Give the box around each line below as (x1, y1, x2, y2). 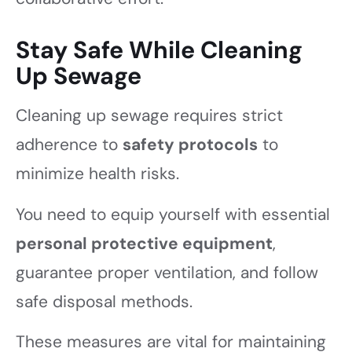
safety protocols (123, 134, 258, 156)
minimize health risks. (16, 163, 179, 185)
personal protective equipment (16, 232, 273, 255)
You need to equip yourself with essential (16, 203, 330, 225)
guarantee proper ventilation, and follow (16, 261, 318, 284)
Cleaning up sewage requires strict (16, 104, 283, 127)
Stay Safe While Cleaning (16, 35, 302, 66)
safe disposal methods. (16, 290, 192, 313)
